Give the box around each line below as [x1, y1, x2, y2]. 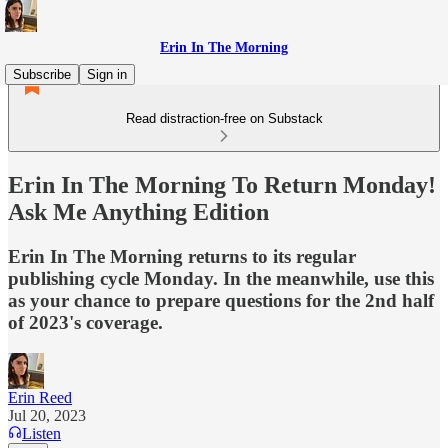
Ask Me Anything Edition [8, 198, 269, 225]
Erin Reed [8, 388, 72, 406]
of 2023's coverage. [8, 311, 163, 333]
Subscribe [13, 67, 71, 82]
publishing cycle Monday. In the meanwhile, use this [8, 267, 434, 289]
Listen [22, 424, 61, 442]
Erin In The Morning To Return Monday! [8, 171, 436, 198]
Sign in [87, 67, 127, 82]
